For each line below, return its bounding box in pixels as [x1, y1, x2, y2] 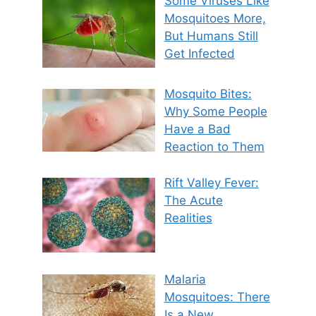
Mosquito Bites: [164, 87, 252, 102]
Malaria [164, 272, 206, 286]
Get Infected [164, 47, 235, 61]
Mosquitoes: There [164, 289, 270, 304]
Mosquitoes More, [164, 11, 266, 26]
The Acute [164, 193, 223, 207]
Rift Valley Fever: [164, 175, 259, 190]
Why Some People [164, 104, 267, 119]
